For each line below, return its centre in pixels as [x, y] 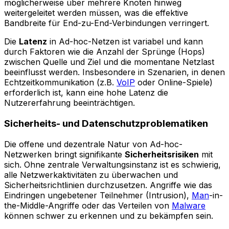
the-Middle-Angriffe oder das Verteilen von [88, 205]
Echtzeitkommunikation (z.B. [60, 83]
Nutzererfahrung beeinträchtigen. [70, 103]
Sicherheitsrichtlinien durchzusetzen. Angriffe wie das [108, 185]
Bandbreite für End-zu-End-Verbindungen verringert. [107, 23]
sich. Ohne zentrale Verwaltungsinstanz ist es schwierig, [112, 164]
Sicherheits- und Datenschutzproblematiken [106, 124]
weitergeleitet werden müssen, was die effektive [96, 13]
